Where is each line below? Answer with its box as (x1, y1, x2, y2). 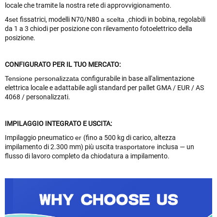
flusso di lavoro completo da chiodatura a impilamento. (5, 152, 170, 160)
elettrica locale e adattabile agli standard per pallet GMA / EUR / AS (5, 84, 204, 92)
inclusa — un (157, 143, 194, 151)
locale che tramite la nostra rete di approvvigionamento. (5, 1, 171, 10)
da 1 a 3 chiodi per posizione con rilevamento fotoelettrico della (5, 25, 192, 33)
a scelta (101, 15, 126, 24)
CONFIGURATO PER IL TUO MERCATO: (5, 61, 121, 69)
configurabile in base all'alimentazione (81, 75, 194, 83)
